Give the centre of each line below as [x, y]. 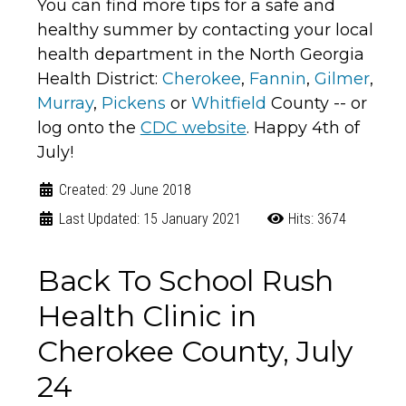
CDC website [193, 128]
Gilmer [342, 79]
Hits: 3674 [317, 219]
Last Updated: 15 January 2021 [150, 219]
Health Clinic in [146, 316]
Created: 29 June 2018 [125, 190]
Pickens [133, 104]
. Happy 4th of [303, 128]
